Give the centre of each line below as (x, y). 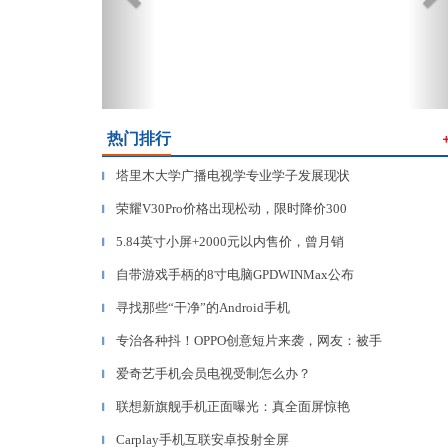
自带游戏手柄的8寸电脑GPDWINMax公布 (235, 274)
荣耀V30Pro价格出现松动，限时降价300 (231, 208)
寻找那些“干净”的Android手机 (203, 307)
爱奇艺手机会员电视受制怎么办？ (213, 373)
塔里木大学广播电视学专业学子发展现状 (233, 175)
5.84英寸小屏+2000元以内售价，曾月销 (230, 241)
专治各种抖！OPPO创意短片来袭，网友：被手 (249, 340)
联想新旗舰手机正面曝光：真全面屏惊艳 (233, 406)
